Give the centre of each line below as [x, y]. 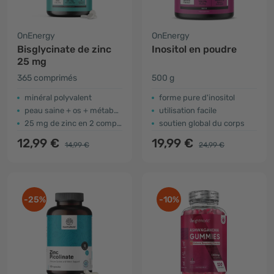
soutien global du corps [202, 123]
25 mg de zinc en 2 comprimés [71, 123]
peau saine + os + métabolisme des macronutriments [69, 110]
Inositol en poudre [194, 49]
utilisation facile [188, 110]
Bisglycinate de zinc [64, 49]
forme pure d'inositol [197, 98]
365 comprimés [47, 78]
